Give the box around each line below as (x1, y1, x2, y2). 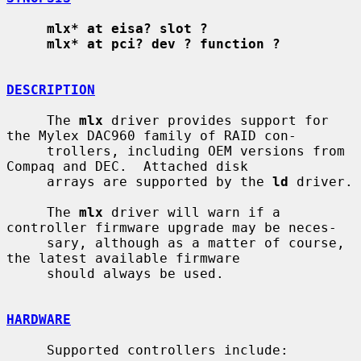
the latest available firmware (6, 250, 240, 266)
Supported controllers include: (6, 342, 47, 358)
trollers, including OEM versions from (6, 143, 47, 159)
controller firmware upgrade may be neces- (6, 219, 337, 235)
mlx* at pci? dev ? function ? (47, 35, 280, 52)
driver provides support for (103, 112, 329, 128)
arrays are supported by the (47, 173, 272, 189)
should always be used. (6, 265, 47, 281)
